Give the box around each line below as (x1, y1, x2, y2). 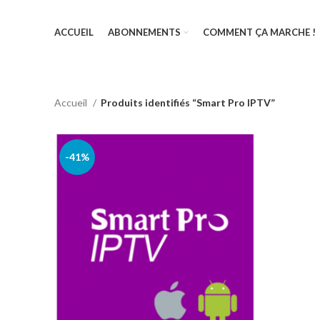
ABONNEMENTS (108, 26, 181, 38)
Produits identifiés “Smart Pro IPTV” (101, 96, 275, 109)
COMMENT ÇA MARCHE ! (203, 26, 316, 38)
